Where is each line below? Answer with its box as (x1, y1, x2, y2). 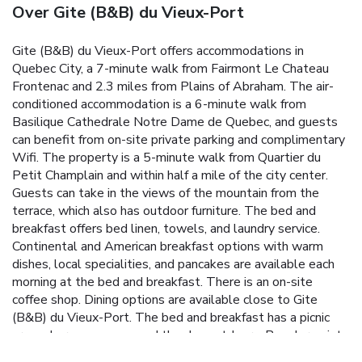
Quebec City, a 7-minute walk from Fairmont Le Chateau (12, 59, 329, 78)
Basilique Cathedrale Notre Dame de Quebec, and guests (12, 112, 338, 131)
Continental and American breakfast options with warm (12, 237, 323, 255)
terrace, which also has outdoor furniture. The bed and (12, 201, 316, 220)
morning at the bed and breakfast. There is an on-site (12, 272, 313, 291)
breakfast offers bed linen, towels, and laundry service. (12, 219, 320, 238)
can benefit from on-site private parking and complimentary (12, 130, 345, 149)
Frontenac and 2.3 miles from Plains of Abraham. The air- (12, 77, 334, 95)
